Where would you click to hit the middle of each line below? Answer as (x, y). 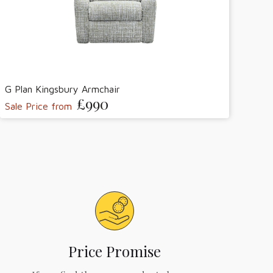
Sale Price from (38, 106)
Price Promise (115, 251)
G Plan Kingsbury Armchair (62, 89)
